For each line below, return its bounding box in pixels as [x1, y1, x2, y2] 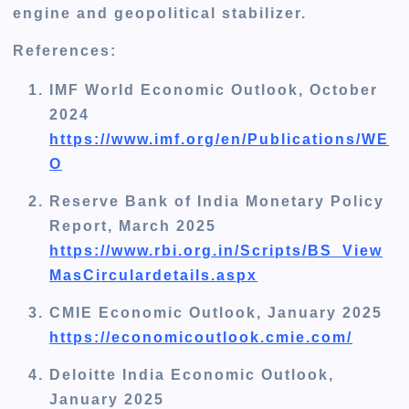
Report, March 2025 [49, 218, 217, 235]
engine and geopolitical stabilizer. [13, 5, 308, 21]
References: [13, 43, 123, 59]
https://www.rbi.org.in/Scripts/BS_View [49, 243, 383, 259]
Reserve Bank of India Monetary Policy [49, 194, 385, 210]
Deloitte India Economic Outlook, [49, 367, 335, 383]
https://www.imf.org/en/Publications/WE [49, 131, 390, 148]
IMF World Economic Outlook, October [49, 82, 379, 99]
